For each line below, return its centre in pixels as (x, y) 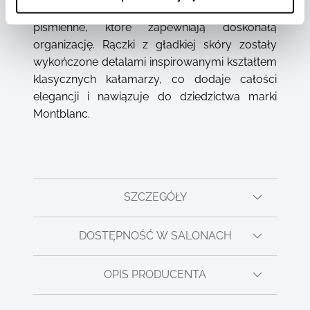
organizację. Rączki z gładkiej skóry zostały (155, 44)
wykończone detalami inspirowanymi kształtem (155, 62)
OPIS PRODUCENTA (155, 275)
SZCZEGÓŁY (155, 197)
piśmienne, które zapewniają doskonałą (155, 27)
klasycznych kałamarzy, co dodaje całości (155, 79)
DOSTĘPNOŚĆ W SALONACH (155, 236)
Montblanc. (62, 113)
